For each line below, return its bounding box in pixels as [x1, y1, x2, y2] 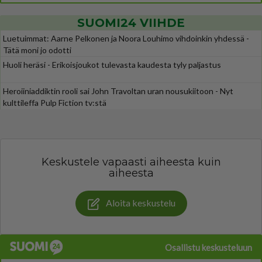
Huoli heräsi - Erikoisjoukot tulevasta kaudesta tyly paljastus [3, 60, 221, 70]
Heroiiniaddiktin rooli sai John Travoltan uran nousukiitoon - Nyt [3, 86, 233, 96]
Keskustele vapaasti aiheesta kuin [41, 156, 221, 168]
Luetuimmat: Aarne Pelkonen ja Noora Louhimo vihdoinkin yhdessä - [3, 33, 249, 43]
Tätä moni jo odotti [3, 45, 71, 55]
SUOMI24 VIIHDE [77, 16, 185, 30]
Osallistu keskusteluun [165, 242, 252, 253]
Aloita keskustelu [105, 197, 175, 208]
